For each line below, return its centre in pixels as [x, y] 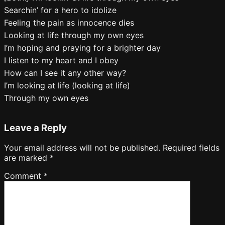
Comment [24, 176]
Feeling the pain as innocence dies [69, 23]
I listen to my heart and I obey [61, 60]
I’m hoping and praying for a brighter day [82, 48]
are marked [27, 158]
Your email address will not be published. [82, 148]
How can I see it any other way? [65, 73]
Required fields [191, 148]
